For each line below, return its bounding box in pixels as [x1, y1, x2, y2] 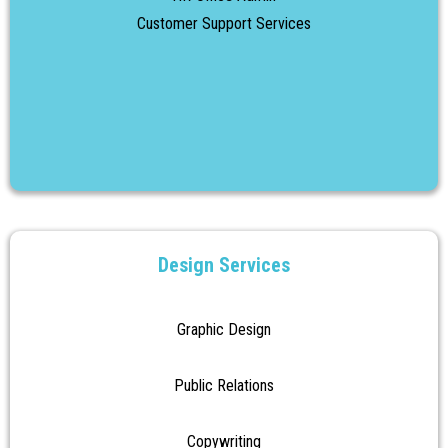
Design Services [158, 253, 290, 277]
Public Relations [174, 376, 274, 395]
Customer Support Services [137, 14, 311, 33]
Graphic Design [177, 320, 271, 339]
